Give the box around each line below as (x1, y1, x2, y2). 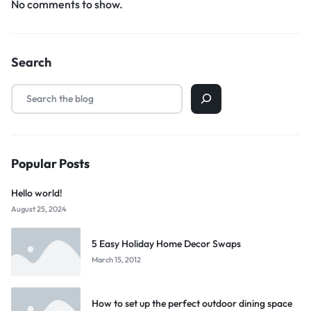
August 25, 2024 (11, 203, 67, 214)
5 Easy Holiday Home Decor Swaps (92, 237, 241, 251)
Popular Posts (11, 155, 90, 171)
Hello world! (11, 186, 62, 199)
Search (11, 53, 51, 70)
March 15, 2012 (92, 255, 141, 265)
